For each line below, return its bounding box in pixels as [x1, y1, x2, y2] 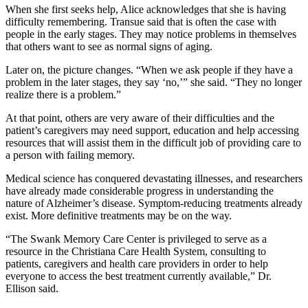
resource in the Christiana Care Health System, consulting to [5, 245, 266, 258]
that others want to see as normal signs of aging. [5, 41, 212, 53]
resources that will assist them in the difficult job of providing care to [5, 137, 301, 149]
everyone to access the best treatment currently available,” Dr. [5, 270, 272, 283]
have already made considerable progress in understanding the [5, 185, 274, 197]
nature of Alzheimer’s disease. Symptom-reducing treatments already [5, 197, 302, 210]
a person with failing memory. [5, 149, 135, 162]
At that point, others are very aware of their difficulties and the [5, 112, 274, 124]
